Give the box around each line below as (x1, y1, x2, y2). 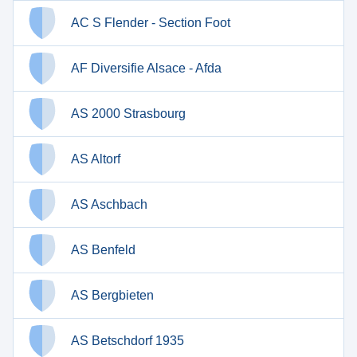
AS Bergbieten (71, 288, 154, 302)
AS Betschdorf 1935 (71, 334, 184, 347)
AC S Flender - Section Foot (71, 16, 230, 29)
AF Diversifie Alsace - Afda (71, 61, 222, 75)
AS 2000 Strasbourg (71, 107, 186, 120)
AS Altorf (71, 152, 120, 166)
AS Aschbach (71, 198, 147, 211)
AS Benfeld (71, 243, 135, 257)
